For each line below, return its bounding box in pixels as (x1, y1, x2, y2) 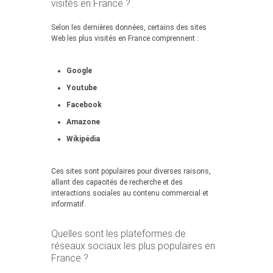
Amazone (66, 118, 100, 126)
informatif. (51, 200, 86, 208)
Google (66, 66, 92, 75)
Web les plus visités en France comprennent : (51, 34, 199, 43)
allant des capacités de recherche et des (51, 178, 183, 186)
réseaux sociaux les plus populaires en (51, 240, 215, 252)
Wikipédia (66, 135, 100, 143)
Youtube (66, 83, 97, 92)
